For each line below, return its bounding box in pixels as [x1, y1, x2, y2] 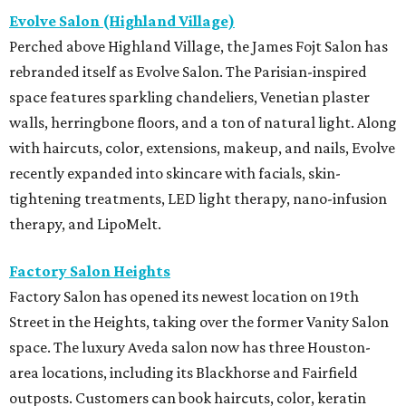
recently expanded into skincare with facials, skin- [9, 164, 341, 183]
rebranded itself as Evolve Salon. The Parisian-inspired [9, 63, 367, 82]
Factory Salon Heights [9, 262, 170, 281]
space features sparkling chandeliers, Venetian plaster [9, 88, 370, 107]
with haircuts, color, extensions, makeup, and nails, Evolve [9, 139, 395, 158]
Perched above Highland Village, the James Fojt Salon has [9, 37, 388, 56]
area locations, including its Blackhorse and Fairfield [9, 363, 358, 382]
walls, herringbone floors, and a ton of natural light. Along [9, 113, 397, 132]
